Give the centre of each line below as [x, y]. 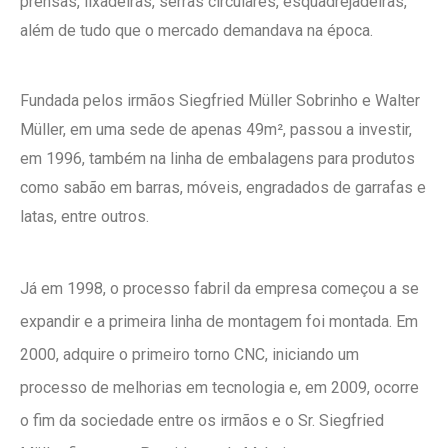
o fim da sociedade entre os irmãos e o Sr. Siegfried [202, 420]
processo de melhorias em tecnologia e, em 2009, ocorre [219, 387]
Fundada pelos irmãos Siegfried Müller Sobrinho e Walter [220, 101]
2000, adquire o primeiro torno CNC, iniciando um [189, 354]
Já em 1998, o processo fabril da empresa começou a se [219, 288]
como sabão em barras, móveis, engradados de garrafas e [223, 188]
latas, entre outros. [84, 217]
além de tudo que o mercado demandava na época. [196, 31]
